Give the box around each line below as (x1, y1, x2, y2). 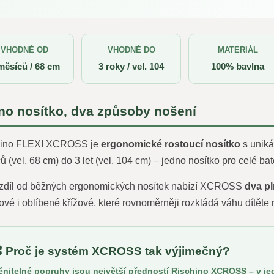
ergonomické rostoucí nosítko (100, 139, 240, 149)
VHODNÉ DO (107, 45, 155, 54)
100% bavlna (211, 61, 265, 72)
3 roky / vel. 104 (98, 61, 165, 72)
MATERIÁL (217, 45, 258, 54)
